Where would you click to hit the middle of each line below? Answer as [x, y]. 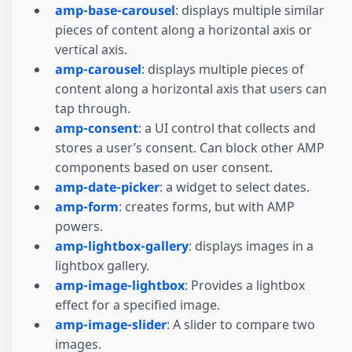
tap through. [93, 109]
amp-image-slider [111, 325]
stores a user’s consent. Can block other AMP [190, 148]
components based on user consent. [164, 168]
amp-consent [97, 128]
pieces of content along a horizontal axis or [183, 30]
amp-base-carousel [115, 11]
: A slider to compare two [241, 325]
